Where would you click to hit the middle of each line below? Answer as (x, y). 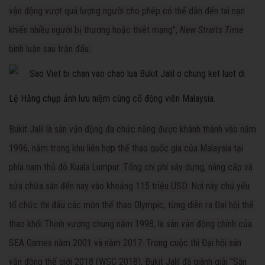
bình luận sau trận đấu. (51, 49)
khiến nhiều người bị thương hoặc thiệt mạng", (94, 30)
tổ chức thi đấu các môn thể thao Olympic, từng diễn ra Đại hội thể (131, 205)
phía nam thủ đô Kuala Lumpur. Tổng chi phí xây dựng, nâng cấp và (131, 167)
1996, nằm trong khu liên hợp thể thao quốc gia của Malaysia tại (126, 148)
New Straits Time (211, 30)
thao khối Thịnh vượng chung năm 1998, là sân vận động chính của (130, 224)
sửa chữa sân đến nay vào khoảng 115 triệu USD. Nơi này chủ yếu (129, 186)
